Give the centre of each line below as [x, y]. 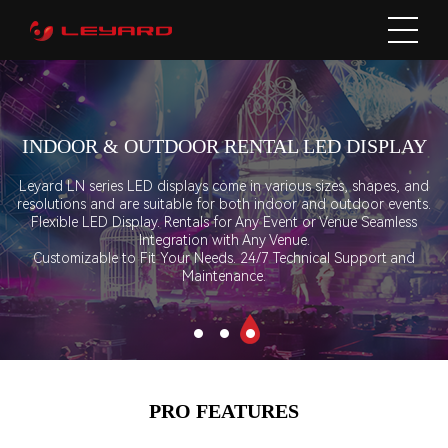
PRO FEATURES [224, 411]
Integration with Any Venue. [224, 240]
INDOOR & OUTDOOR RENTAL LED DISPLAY [224, 146]
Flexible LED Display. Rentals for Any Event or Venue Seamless [224, 222]
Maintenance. [224, 276]
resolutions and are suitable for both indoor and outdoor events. [224, 204]
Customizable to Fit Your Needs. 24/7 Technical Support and [224, 258]
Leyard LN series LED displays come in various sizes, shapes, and [224, 186]
